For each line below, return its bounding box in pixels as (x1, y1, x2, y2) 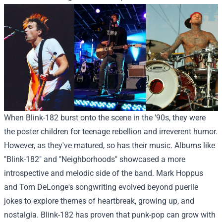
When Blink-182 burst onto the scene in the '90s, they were (4, 112, 206, 122)
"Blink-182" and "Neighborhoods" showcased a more (4, 154, 185, 164)
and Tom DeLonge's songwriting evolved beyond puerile (4, 182, 198, 192)
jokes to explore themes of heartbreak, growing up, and (4, 196, 194, 206)
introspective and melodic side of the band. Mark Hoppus (4, 168, 203, 178)
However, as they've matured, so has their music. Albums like (4, 140, 215, 150)
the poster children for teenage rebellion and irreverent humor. (4, 126, 218, 136)
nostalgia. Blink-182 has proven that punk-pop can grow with (4, 210, 216, 220)
